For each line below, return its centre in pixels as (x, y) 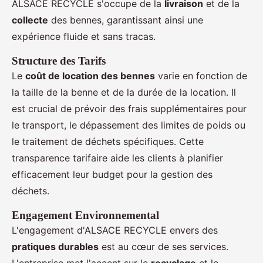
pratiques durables (55, 246)
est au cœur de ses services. (163, 246)
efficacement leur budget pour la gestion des (112, 174)
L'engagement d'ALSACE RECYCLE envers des (115, 230)
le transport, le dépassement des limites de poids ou (129, 125)
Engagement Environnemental (85, 215)
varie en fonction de (201, 75)
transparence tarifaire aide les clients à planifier (117, 158)
